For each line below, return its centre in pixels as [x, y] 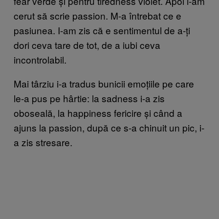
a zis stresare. [43, 142]
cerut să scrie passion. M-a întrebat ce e [98, 15]
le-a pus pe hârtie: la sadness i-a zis [89, 98]
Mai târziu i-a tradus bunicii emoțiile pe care [104, 83]
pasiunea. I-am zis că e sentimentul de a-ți [102, 30]
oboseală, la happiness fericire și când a [98, 112]
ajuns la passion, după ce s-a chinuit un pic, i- [109, 127]
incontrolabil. [40, 59]
